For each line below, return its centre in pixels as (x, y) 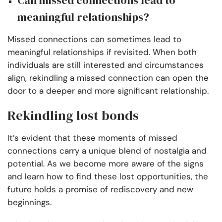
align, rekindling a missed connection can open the (108, 78)
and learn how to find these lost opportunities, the (108, 177)
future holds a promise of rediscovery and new (100, 190)
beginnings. (31, 202)
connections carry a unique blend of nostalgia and (107, 151)
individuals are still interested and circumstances (106, 65)
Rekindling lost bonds (73, 116)
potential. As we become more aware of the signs (106, 164)
